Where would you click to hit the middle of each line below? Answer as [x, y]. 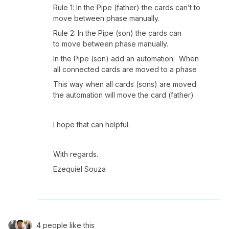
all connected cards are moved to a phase [125, 69]
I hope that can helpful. [91, 124]
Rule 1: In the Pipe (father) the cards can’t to [127, 7]
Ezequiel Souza [79, 169]
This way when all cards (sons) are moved [125, 84]
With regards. [76, 154]
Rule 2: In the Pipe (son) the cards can [117, 33]
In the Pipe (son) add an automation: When [126, 59]
